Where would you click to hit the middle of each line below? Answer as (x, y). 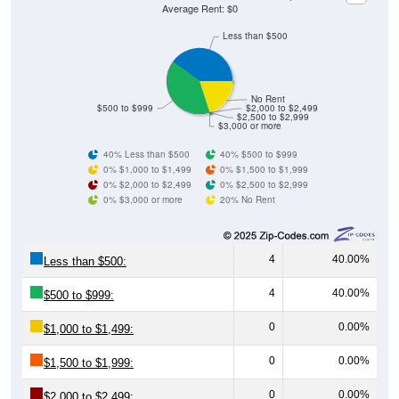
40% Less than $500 (146, 154)
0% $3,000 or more (142, 199)
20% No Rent (248, 199)
